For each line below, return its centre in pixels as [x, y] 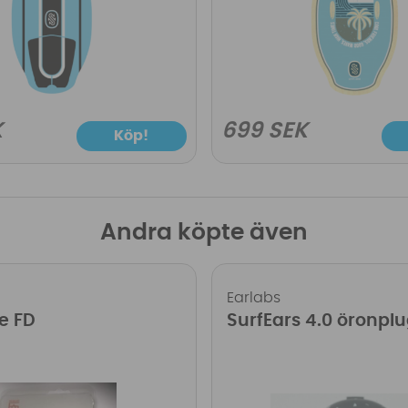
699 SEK [264, 131]
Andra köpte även [204, 232]
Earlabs [253, 297]
